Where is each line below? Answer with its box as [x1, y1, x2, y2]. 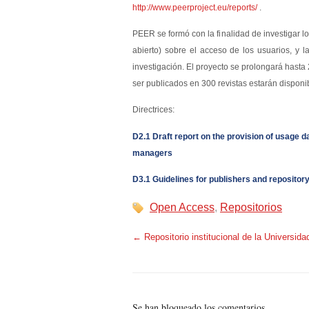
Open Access [150, 201, 215, 213]
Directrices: [132, 105, 175, 115]
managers [132, 148, 172, 158]
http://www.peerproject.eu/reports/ [132, 2, 257, 12]
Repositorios [220, 201, 282, 213]
